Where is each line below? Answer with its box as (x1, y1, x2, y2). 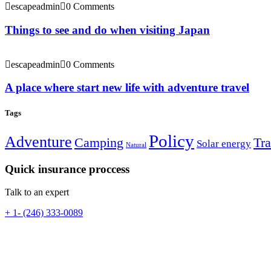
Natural (126, 141, 146, 148)
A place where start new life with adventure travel (5, 81, 249, 94)
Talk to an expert (5, 187, 69, 198)
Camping (74, 135, 123, 150)
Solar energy (197, 137, 251, 149)
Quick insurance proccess (5, 162, 129, 175)
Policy (149, 131, 194, 151)
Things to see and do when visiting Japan (5, 24, 210, 36)
